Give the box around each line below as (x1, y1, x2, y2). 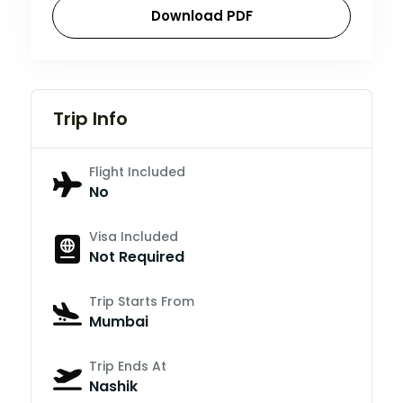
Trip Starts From (89, 291, 194, 310)
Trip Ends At (89, 356, 166, 375)
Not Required (89, 246, 184, 267)
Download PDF (150, 5, 253, 25)
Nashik (89, 375, 138, 397)
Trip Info (53, 105, 128, 131)
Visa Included (89, 227, 178, 246)
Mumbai (89, 310, 148, 332)
